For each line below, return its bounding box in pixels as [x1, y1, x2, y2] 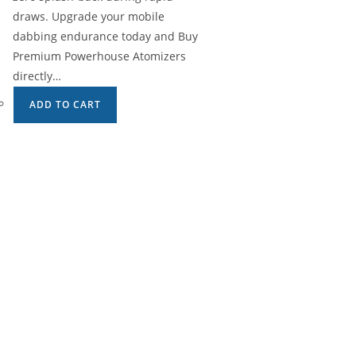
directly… [13, 68, 61, 83]
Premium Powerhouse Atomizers [13, 48, 186, 64]
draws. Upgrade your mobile [13, 8, 164, 24]
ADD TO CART [29, 97, 101, 111]
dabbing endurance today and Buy [13, 28, 198, 44]
